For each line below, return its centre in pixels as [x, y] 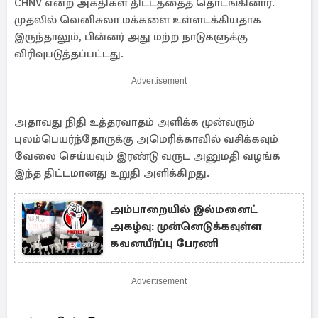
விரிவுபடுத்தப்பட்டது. [69, 54]
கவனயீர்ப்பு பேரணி [164, 243]
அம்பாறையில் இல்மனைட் [184, 209]
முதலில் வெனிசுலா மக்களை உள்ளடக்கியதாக [138, 20]
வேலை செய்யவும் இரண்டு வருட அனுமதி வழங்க [147, 156]
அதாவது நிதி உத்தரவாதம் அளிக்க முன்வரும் [135, 122]
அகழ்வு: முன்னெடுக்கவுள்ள [186, 226]
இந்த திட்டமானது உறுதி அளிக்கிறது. [112, 173]
